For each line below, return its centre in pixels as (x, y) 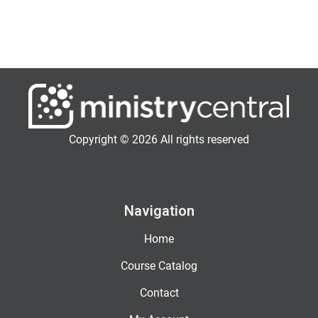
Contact (159, 293)
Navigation (159, 211)
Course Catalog (159, 266)
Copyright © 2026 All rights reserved (159, 140)
